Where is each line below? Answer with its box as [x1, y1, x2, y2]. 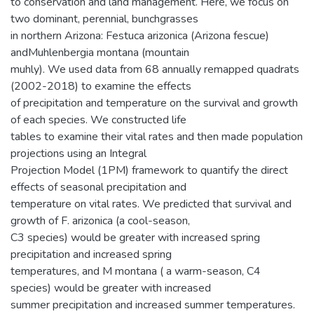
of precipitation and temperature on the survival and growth [11, 95, 298, 111]
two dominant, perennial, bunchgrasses [11, 11, 198, 27]
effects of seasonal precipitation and [11, 179, 186, 195]
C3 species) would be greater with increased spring [11, 229, 260, 245]
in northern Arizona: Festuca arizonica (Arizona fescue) [11, 27, 269, 43]
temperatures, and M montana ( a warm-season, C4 [11, 263, 261, 279]
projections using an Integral [11, 145, 146, 161]
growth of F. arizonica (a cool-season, [11, 212, 190, 228]
